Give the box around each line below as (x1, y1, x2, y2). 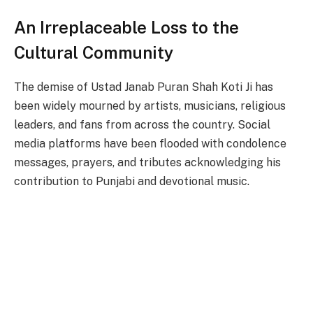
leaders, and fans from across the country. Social (14, 117, 270, 131)
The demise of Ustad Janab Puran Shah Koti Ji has (14, 80, 273, 94)
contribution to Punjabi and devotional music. (14, 174, 249, 188)
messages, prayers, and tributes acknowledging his (14, 155, 281, 169)
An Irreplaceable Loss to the (14, 17, 239, 37)
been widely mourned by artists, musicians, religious (14, 99, 286, 112)
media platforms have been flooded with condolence (14, 136, 286, 150)
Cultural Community (14, 42, 173, 62)
